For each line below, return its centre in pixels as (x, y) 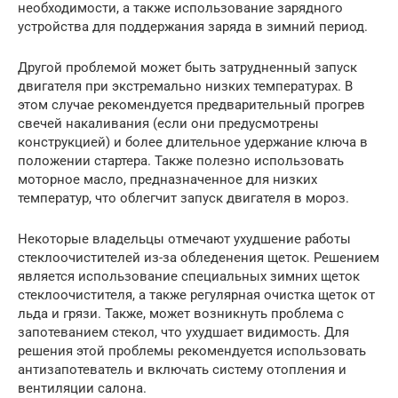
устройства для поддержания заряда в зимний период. (193, 27)
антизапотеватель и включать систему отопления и (182, 370)
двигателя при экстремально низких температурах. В (185, 86)
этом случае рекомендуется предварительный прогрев (191, 105)
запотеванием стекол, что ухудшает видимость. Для (183, 332)
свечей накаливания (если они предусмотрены (168, 123)
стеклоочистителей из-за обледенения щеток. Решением (199, 258)
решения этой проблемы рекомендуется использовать (192, 351)
